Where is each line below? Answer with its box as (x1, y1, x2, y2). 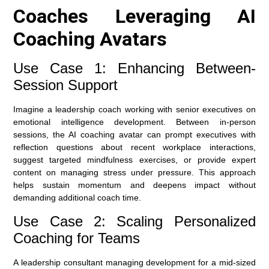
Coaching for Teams (13, 229, 141, 246)
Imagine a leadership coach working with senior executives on (13, 104, 256, 115)
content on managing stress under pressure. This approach (13, 168, 256, 178)
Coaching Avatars (13, 28, 168, 51)
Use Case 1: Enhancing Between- (13, 60, 256, 77)
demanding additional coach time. (13, 193, 142, 203)
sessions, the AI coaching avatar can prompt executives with (13, 130, 256, 140)
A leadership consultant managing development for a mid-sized (13, 257, 256, 267)
